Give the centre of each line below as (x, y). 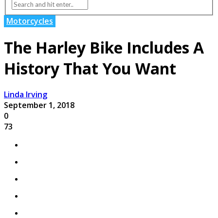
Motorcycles (30, 21)
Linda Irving (26, 95)
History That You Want (90, 68)
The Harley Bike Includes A (104, 47)
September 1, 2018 (39, 105)
